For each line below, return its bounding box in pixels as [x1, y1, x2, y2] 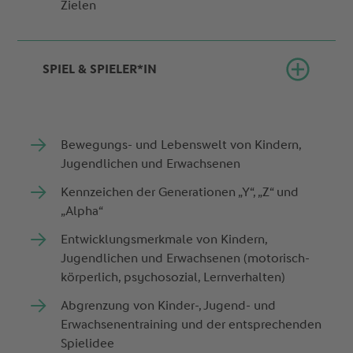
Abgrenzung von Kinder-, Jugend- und [61, 298, 277, 314]
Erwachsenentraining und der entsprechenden [61, 317, 322, 333]
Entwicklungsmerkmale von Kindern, [61, 232, 268, 247]
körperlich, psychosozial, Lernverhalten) [61, 269, 289, 285]
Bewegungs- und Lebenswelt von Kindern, [61, 137, 302, 153]
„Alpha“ [61, 203, 106, 219]
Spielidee [61, 336, 118, 351]
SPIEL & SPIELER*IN [43, 61, 158, 77]
